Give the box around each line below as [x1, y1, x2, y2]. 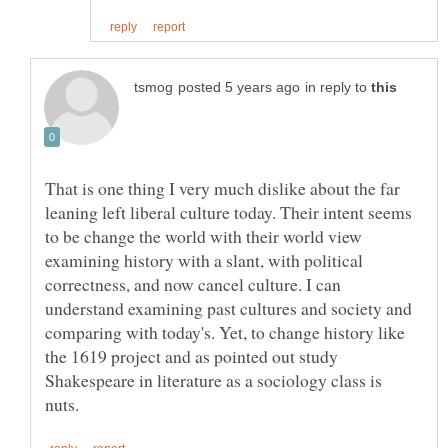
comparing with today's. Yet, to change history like [45, 320, 405, 345]
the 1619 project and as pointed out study [45, 344, 338, 369]
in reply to [305, 80, 371, 96]
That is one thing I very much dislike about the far [45, 176, 400, 201]
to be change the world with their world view [45, 224, 362, 249]
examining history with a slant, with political [45, 248, 363, 273]
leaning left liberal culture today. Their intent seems [45, 200, 412, 225]
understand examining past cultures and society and [45, 296, 412, 321]
